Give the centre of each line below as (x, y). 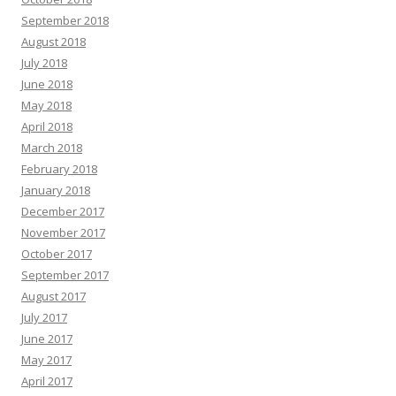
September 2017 (65, 275)
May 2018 (46, 105)
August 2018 (53, 42)
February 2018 (59, 169)
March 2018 (52, 148)
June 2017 (47, 339)
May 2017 (46, 360)
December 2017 (63, 211)
